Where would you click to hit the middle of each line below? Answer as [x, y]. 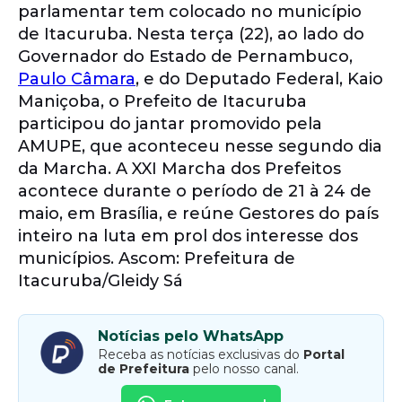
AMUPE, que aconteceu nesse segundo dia [200, 146]
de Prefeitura [144, 369]
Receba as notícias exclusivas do [201, 354]
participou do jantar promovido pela [170, 124]
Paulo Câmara [77, 79]
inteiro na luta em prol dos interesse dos [188, 236]
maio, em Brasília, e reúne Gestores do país [198, 214]
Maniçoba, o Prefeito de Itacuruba [162, 101]
